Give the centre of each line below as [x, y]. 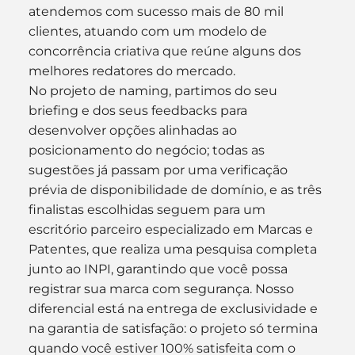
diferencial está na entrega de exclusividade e [174, 308]
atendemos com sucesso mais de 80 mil [157, 11]
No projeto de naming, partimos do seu [154, 90]
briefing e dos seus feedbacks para [139, 110]
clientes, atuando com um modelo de [149, 31]
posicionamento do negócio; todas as [148, 150]
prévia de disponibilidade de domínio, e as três [176, 189]
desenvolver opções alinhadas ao [134, 130]
